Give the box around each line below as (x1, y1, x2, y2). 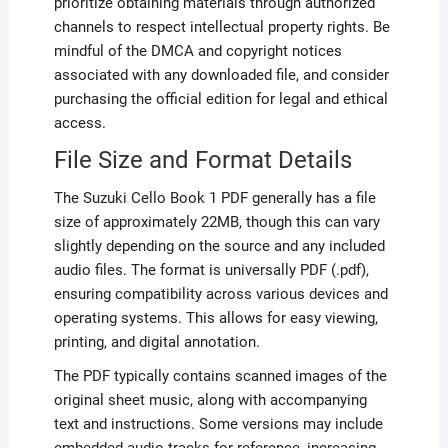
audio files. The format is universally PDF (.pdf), (53, 260, 369, 279)
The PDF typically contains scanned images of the (53, 366, 387, 385)
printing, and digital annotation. (53, 332, 260, 351)
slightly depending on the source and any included (53, 236, 385, 255)
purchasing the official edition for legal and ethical (53, 89, 388, 108)
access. (53, 113, 106, 132)
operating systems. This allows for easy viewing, (53, 308, 378, 327)
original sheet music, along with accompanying (53, 390, 367, 409)
